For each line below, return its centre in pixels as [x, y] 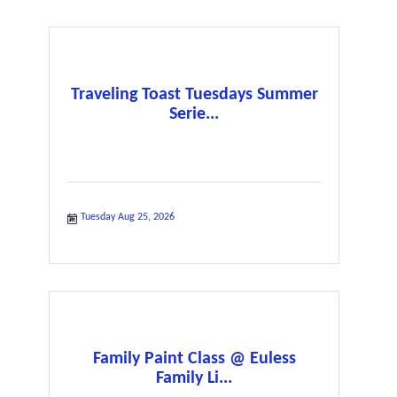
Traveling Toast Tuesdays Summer [194, 94]
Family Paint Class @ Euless [194, 358]
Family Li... [195, 378]
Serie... [195, 114]
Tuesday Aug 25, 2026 [128, 217]
